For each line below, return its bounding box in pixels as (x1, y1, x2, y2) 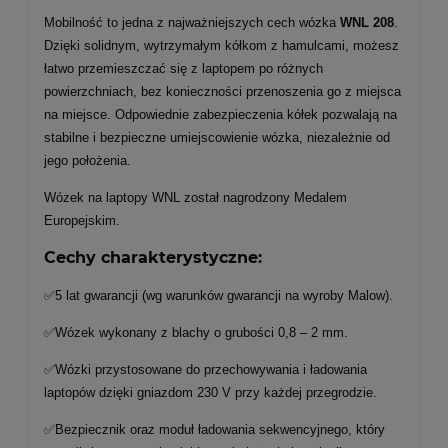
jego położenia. (44, 153, 135, 168)
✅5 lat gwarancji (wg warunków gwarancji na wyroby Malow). (44, 288, 393, 303)
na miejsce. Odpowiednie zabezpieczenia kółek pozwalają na (44, 107, 397, 122)
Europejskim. (44, 213, 120, 228)
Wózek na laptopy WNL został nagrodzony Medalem (44, 190, 347, 205)
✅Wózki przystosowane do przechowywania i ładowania (44, 362, 367, 377)
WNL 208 (340, 15, 394, 30)
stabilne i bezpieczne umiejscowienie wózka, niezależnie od (44, 130, 390, 145)
